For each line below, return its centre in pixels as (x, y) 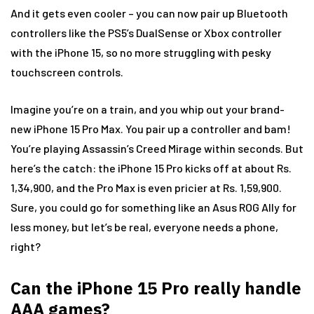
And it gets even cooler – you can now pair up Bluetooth (149, 13)
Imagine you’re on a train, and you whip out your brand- (148, 109)
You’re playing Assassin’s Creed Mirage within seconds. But (157, 148)
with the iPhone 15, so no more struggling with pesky (141, 52)
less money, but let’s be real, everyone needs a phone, (144, 227)
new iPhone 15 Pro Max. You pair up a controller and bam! (151, 129)
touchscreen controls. (67, 72)
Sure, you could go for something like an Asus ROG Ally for (153, 207)
